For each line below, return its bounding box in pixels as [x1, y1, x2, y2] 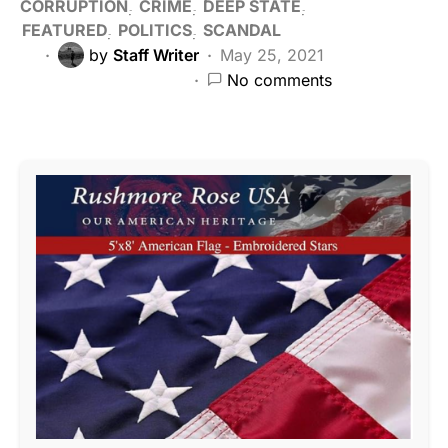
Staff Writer [113, 44, 199, 65]
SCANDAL [203, 19, 281, 40]
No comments [227, 69, 332, 90]
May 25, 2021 [220, 44, 324, 65]
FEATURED [22, 19, 107, 40]
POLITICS [118, 19, 192, 40]
